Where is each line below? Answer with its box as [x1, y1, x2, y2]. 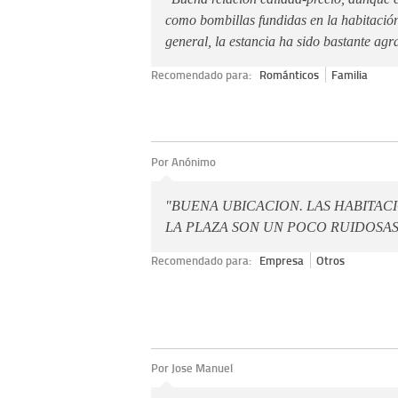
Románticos [259, 66, 320, 83]
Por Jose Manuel [151, 360, 233, 377]
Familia [331, 66, 369, 83]
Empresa [259, 251, 305, 268]
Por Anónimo [151, 153, 216, 170]
